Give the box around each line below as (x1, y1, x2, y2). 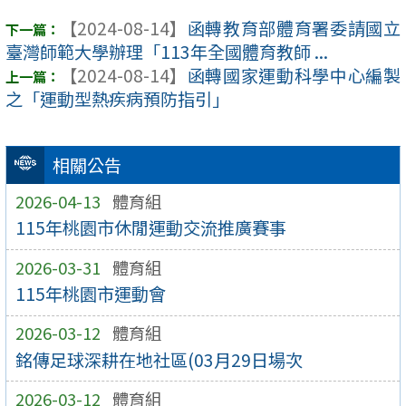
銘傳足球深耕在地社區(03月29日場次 (14, 346, 303, 372)
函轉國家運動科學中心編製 (187, 63, 401, 89)
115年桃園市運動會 (14, 281, 166, 307)
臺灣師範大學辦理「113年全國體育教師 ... (5, 39, 328, 65)
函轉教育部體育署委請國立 (187, 15, 401, 42)
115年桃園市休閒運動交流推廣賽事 (14, 215, 286, 241)
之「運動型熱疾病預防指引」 (5, 86, 229, 112)
